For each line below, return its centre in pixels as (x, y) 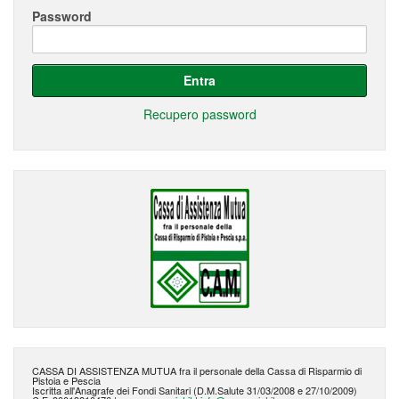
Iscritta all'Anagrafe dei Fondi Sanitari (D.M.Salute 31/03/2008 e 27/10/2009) (195, 390)
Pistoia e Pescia (66, 380)
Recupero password (199, 114)
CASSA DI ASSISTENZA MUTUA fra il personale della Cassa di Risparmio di (197, 370)
